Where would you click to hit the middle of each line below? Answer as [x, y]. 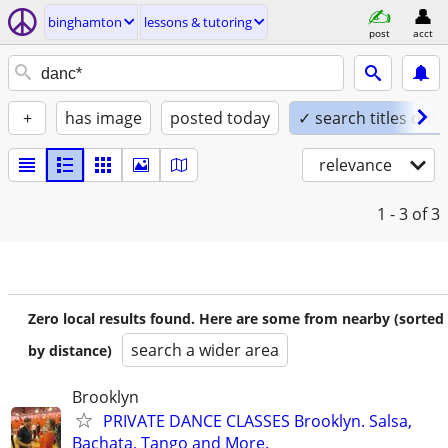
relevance [355, 165]
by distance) [70, 350]
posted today [220, 118]
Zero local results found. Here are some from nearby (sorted [236, 318]
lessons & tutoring [198, 22]
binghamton [85, 22]
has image [103, 118]
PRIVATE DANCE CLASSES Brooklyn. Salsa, [257, 421]
